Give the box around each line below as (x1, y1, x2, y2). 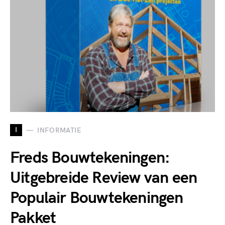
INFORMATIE (37, 126, 81, 135)
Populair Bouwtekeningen (10, 188, 183, 208)
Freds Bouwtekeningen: (10, 148, 170, 168)
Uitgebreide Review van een (10, 168, 197, 188)
